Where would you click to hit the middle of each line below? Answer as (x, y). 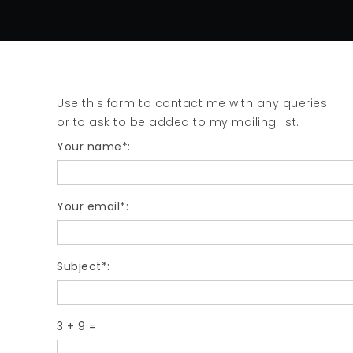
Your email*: (93, 206)
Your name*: (94, 147)
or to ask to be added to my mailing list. (178, 122)
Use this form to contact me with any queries (192, 103)
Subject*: (84, 266)
